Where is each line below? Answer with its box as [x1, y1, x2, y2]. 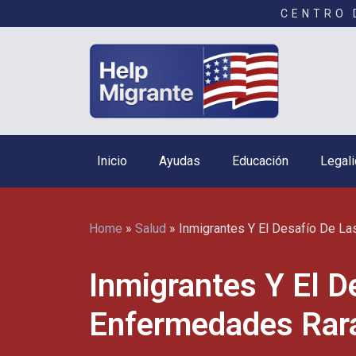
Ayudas [159, 153, 200, 169]
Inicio [97, 153, 127, 169]
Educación [232, 153, 288, 169]
